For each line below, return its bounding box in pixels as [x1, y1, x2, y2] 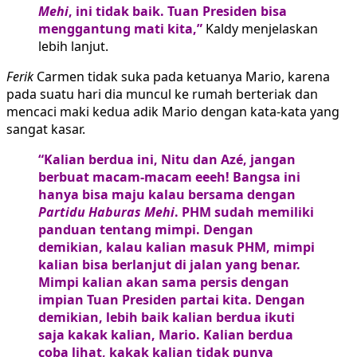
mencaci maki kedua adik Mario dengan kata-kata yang [6, 103, 339, 121]
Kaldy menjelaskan [202, 20, 318, 38]
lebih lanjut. [38, 37, 108, 56]
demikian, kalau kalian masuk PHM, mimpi [38, 238, 315, 257]
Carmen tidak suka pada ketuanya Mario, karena [33, 68, 330, 86]
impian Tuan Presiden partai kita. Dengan [38, 291, 305, 309]
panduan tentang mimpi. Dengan [38, 221, 253, 239]
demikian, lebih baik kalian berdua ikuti [38, 308, 295, 327]
